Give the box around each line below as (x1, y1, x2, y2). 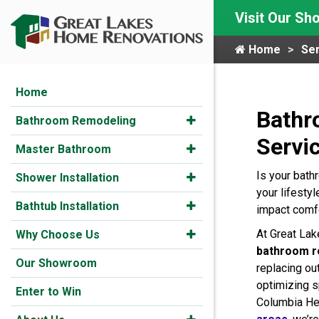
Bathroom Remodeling (16, 114, 136, 127)
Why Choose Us (16, 228, 100, 241)
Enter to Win (16, 285, 81, 298)
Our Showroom (16, 256, 97, 270)
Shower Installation (16, 171, 119, 184)
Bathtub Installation (16, 199, 119, 213)
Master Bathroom (16, 142, 111, 156)
